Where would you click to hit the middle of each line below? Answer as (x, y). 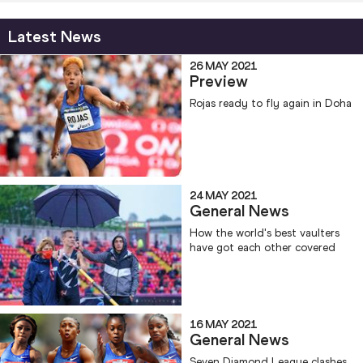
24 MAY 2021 (223, 195)
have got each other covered (263, 247)
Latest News (55, 37)
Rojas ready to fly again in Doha (271, 104)
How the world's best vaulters (265, 233)
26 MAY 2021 (223, 66)
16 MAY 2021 (223, 325)
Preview (219, 81)
